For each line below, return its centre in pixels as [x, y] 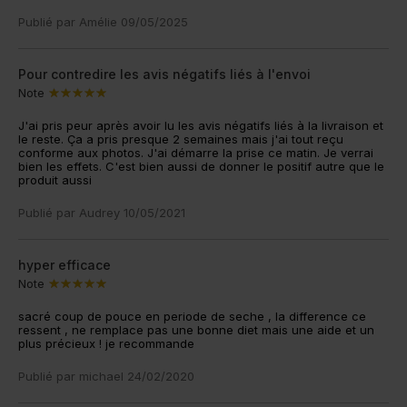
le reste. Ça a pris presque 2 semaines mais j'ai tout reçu [181, 139]
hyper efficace [65, 265]
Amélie [98, 22]
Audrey [99, 213]
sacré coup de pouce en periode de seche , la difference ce [192, 317]
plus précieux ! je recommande [106, 344]
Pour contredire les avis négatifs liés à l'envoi [164, 74]
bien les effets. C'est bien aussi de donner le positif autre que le [201, 167]
